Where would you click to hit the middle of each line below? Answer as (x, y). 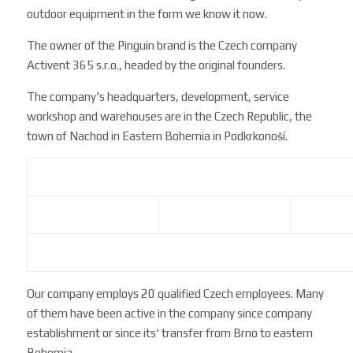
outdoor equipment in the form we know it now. (147, 14)
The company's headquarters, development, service (158, 97)
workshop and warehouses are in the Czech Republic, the (170, 117)
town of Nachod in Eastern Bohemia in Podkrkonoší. (158, 136)
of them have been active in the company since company (170, 314)
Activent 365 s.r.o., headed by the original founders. (156, 65)
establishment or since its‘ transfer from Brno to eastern (170, 333)
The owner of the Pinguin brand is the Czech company (162, 46)
